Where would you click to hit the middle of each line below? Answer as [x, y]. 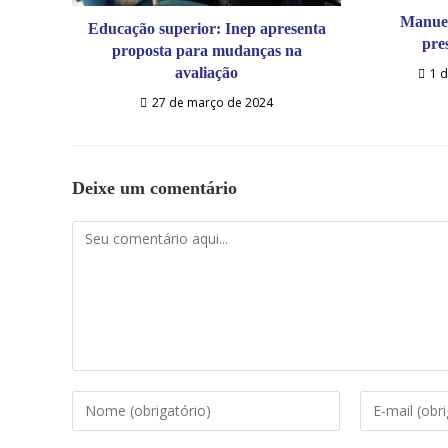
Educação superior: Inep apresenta [206, 28]
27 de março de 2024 [213, 102]
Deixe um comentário [154, 187]
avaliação [207, 72]
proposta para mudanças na [206, 50]
